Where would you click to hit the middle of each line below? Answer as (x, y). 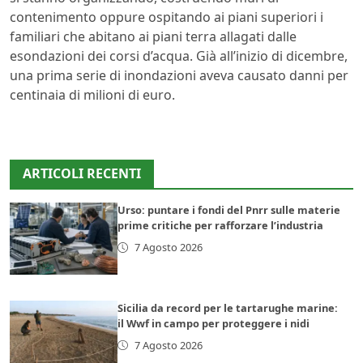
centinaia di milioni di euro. (92, 94)
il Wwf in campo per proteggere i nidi (214, 323)
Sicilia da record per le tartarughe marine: (228, 307)
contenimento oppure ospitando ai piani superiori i (167, 17)
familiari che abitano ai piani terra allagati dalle (153, 36)
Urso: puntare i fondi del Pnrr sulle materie (229, 209)
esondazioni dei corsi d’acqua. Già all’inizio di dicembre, (179, 56)
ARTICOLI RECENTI (82, 173)
